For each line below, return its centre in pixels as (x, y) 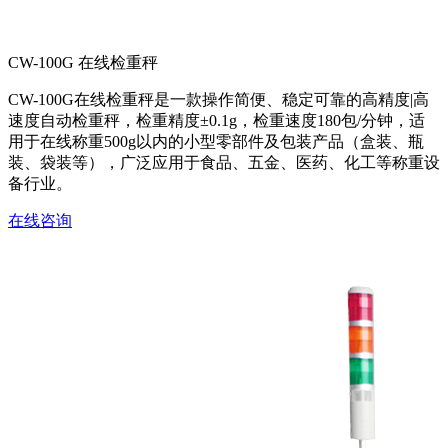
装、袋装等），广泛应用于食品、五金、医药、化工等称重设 (224, 163)
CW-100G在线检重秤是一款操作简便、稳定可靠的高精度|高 (218, 100)
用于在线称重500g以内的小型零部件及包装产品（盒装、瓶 (216, 142)
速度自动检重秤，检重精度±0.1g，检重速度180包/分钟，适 (216, 121)
